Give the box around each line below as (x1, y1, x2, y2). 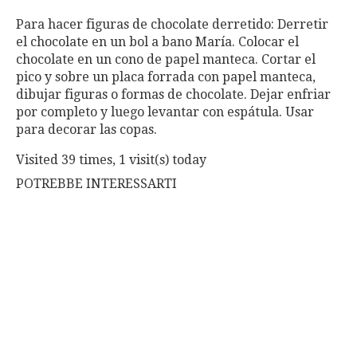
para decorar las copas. (16, 122, 157, 137)
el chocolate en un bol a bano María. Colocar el (16, 34, 299, 49)
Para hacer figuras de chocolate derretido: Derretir (16, 17, 328, 32)
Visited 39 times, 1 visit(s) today (16, 152, 206, 167)
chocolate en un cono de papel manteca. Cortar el (16, 52, 316, 67)
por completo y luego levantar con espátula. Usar (16, 104, 314, 120)
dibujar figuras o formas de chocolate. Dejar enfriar (16, 87, 331, 102)
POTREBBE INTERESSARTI (16, 176, 177, 191)
